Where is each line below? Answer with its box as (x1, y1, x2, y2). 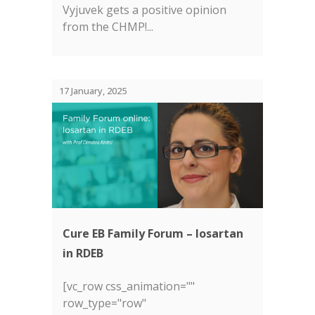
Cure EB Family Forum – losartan (63, 226, 243, 241)
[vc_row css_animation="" (63, 278, 195, 294)
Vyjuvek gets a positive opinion (63, 2, 226, 18)
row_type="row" (63, 295, 146, 311)
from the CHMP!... (63, 19, 153, 34)
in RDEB (63, 245, 103, 261)
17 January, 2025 (59, 84, 127, 97)
